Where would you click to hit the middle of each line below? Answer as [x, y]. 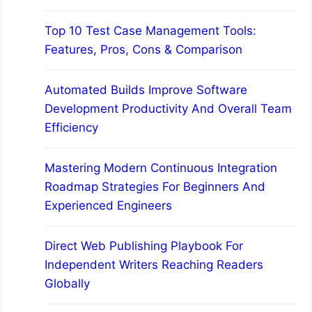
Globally [68, 284]
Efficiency [72, 128]
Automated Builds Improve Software [146, 90]
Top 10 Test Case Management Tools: [151, 31]
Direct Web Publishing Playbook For [144, 246]
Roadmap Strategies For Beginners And [155, 187]
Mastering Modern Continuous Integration [161, 168]
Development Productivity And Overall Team [169, 109]
